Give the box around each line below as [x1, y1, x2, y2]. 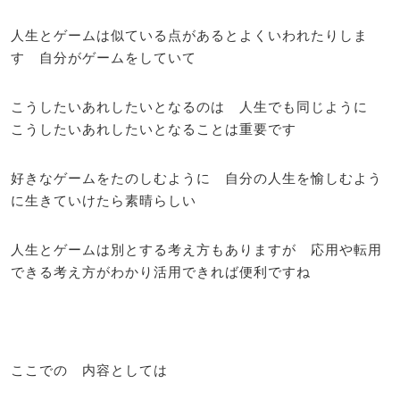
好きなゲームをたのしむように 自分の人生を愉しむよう [11, 168, 382, 187]
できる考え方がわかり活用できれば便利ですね [11, 262, 311, 280]
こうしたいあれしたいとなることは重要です [11, 119, 296, 137]
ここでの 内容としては [11, 360, 168, 379]
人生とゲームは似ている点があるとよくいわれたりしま [11, 25, 368, 44]
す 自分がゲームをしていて [11, 47, 196, 66]
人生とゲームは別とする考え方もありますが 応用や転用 [11, 239, 382, 258]
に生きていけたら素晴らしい [11, 190, 196, 209]
